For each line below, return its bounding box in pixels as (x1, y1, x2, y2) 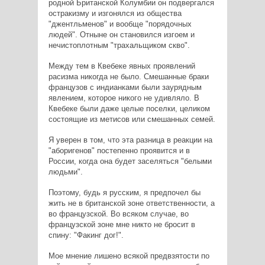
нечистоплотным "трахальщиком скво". (48, 40, 190, 50)
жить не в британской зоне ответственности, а (48, 198, 215, 208)
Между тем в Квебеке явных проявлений (48, 61, 195, 70)
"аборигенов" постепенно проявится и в (48, 146, 190, 155)
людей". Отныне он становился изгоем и (48, 30, 195, 39)
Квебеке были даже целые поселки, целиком (48, 104, 210, 113)
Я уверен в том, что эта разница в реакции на (48, 135, 212, 144)
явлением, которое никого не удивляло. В (48, 93, 199, 102)
